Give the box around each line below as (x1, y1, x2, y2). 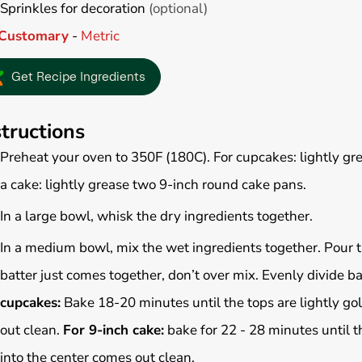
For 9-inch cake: (62, 320, 164, 339)
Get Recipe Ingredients (11, 69, 146, 83)
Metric (80, 26, 120, 45)
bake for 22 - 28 (163, 320, 268, 339)
